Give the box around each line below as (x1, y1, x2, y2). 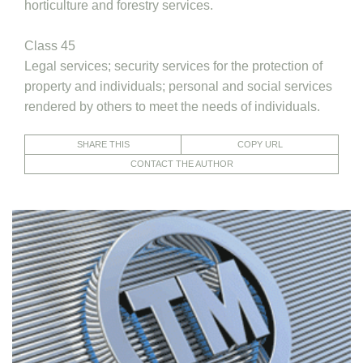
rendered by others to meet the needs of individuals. (24, 100, 320, 113)
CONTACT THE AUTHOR (130, 159, 233, 169)
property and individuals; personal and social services (24, 79, 332, 93)
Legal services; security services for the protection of (24, 59, 322, 73)
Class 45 (24, 39, 75, 53)
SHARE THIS (76, 139, 130, 149)
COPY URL (237, 139, 283, 149)
